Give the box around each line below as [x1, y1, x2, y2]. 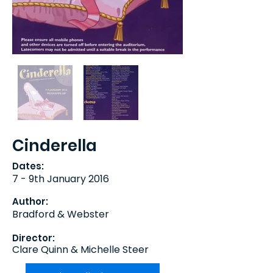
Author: [12, 195, 48, 208]
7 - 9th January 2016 [12, 172, 109, 186]
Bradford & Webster [12, 207, 109, 221]
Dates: [12, 160, 44, 172]
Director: [12, 232, 55, 244]
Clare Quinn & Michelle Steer [12, 243, 149, 257]
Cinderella [12, 135, 97, 157]
